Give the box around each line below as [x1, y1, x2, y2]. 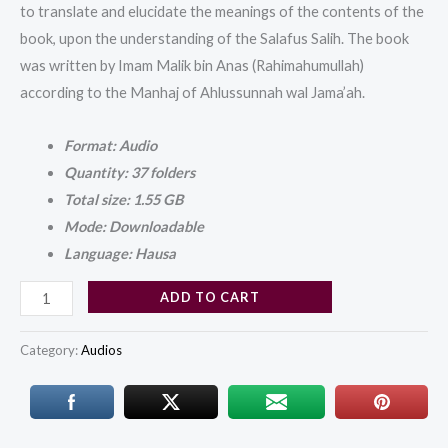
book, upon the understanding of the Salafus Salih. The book [20, 30, 409, 48]
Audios [81, 342, 122, 359]
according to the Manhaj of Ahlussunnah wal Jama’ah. [20, 84, 365, 102]
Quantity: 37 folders [63, 163, 195, 181]
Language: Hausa [63, 244, 176, 262]
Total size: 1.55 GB [63, 190, 183, 208]
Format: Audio [63, 136, 157, 154]
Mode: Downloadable [63, 217, 204, 235]
